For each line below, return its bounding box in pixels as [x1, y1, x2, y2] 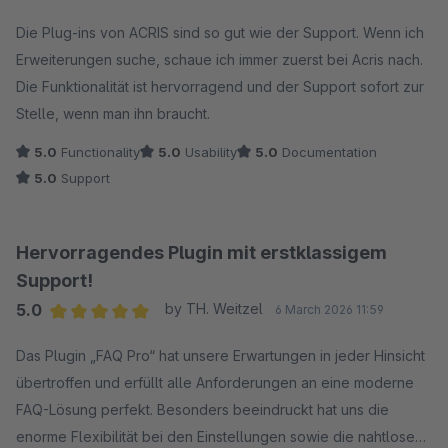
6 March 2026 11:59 [274, 302, 384, 317]
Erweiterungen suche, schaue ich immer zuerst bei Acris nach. [16, 51, 423, 68]
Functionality [57, 144, 140, 160]
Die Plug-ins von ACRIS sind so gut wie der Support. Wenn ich [16, 24, 424, 41]
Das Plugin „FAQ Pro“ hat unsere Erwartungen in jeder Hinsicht [16, 347, 425, 364]
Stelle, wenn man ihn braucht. [16, 105, 210, 122]
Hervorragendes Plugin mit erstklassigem [16, 242, 387, 263]
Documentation [278, 144, 377, 160]
